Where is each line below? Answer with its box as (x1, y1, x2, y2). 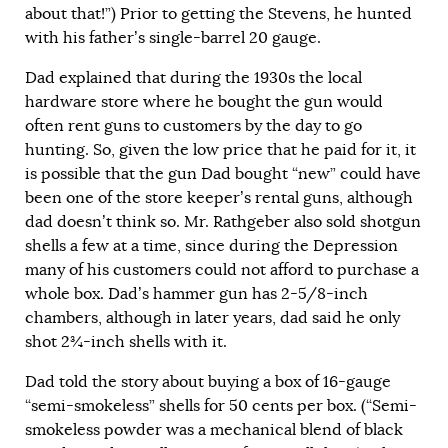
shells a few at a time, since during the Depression (25, 235, 398, 256)
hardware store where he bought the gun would (25, 91, 383, 112)
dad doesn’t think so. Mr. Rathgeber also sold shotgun (25, 211, 421, 232)
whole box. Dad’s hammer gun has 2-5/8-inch (25, 283, 368, 304)
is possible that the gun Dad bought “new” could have (25, 163, 421, 184)
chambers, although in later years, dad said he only (25, 307, 400, 328)
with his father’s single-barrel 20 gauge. (25, 27, 321, 48)
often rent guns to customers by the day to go (25, 115, 362, 136)
